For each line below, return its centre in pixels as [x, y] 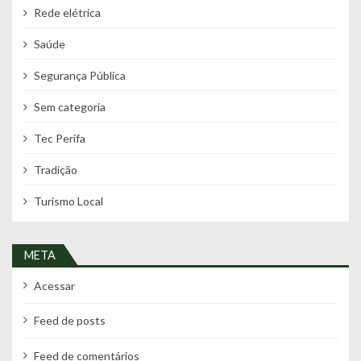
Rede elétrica [67, 12]
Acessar [54, 286]
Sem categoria [69, 106]
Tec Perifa [59, 138]
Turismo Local [68, 201]
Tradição [55, 169]
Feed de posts [69, 321]
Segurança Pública [79, 75]
